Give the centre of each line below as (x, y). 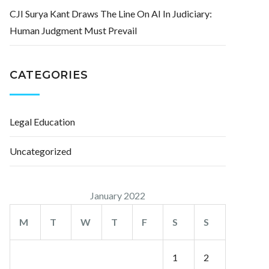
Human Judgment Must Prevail (73, 30)
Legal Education (42, 122)
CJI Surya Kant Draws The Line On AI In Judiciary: (111, 14)
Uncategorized (41, 151)
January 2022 (118, 195)
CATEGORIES (49, 75)
